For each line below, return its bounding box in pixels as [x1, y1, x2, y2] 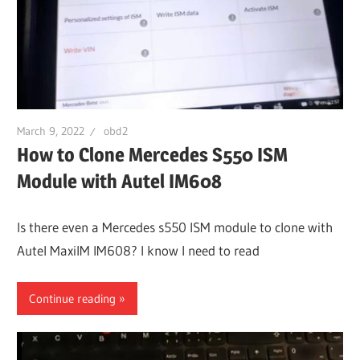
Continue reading [29, 290, 117, 306]
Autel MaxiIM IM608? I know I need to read [17, 241, 260, 259]
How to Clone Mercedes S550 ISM [17, 143, 288, 167]
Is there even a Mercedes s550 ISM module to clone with [17, 218, 333, 235]
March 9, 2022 [17, 123, 85, 138]
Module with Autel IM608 [17, 170, 223, 194]
